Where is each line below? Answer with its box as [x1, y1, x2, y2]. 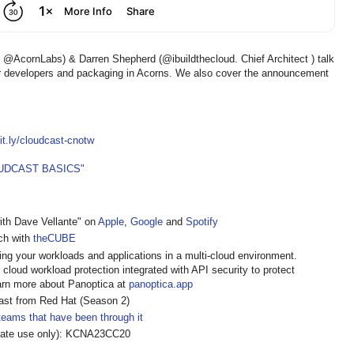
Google [130, 215, 163, 228]
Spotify [186, 215, 218, 228]
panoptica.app [129, 277, 193, 290]
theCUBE [33, 232, 76, 245]
